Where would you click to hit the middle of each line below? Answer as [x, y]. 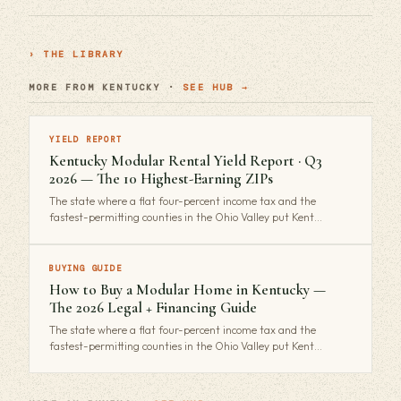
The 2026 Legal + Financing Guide [153, 307]
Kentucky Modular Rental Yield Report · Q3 [186, 161]
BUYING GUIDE [86, 269]
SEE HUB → [216, 87]
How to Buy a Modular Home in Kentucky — [188, 290]
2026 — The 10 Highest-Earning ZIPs [161, 179]
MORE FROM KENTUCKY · [106, 87]
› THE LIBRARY [77, 54]
